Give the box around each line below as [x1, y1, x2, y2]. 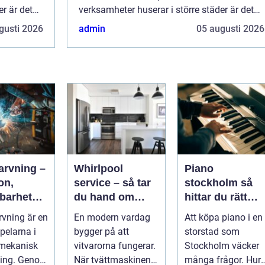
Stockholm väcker [185, 240, 259, 252]
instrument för [185, 205, 257, 218]
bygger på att [74, 226, 129, 238]
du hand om [74, 191, 134, 203]
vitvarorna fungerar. [74, 240, 156, 252]
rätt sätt [74, 219, 113, 232]
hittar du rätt [185, 191, 247, 203]
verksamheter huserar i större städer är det [79, 4, 254, 16]
